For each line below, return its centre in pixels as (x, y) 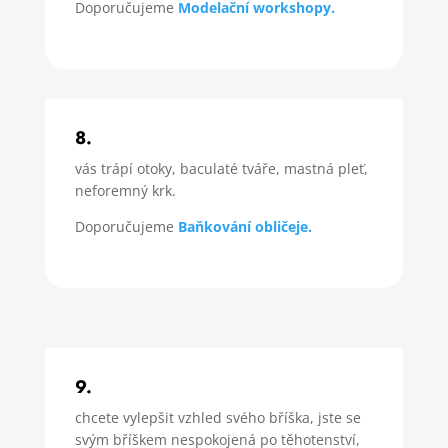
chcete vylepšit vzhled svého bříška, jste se (217, 417)
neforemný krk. (125, 190)
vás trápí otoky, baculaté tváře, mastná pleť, (221, 168)
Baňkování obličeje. (244, 226)
